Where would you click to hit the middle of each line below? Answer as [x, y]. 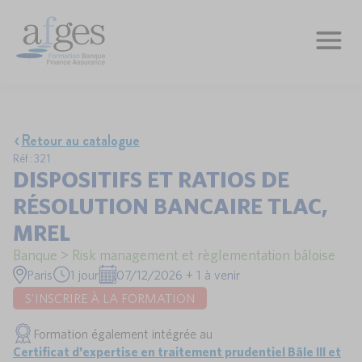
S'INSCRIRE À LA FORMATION [110, 298]
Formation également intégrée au [123, 333]
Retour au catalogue [80, 141]
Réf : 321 [32, 158]
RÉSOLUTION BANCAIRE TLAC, [170, 206]
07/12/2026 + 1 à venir [178, 274]
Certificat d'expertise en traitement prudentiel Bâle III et [177, 351]
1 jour [84, 274]
